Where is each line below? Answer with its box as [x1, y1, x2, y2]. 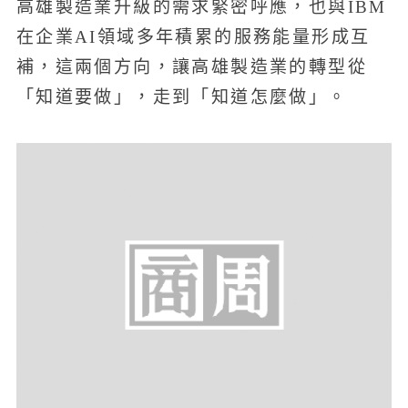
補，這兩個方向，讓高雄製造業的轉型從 [15, 57, 367, 77]
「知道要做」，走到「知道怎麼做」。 [15, 87, 348, 107]
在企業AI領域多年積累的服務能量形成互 [15, 27, 371, 47]
